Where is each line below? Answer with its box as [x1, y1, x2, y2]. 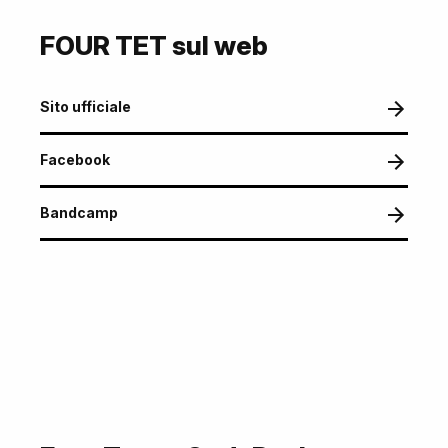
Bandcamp [40, 204, 118, 221]
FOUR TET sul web [40, 30, 268, 61]
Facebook [40, 151, 110, 168]
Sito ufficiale [40, 98, 131, 115]
